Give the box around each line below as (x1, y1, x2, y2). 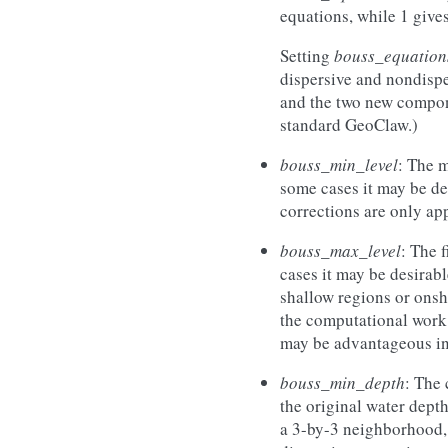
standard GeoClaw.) (280, 113, 418, 136)
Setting (280, 44, 334, 67)
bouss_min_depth (280, 371, 405, 394)
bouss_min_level (280, 153, 398, 176)
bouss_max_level (280, 239, 401, 262)
